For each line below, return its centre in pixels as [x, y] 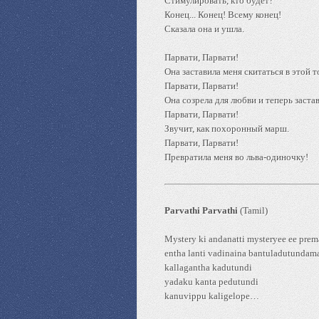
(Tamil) [254, 210]
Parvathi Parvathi [202, 210]
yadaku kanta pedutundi [211, 282]
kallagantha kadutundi [208, 267]
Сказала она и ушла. [204, 29]
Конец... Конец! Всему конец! [223, 15]
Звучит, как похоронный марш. [227, 129]
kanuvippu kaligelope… [212, 296]
